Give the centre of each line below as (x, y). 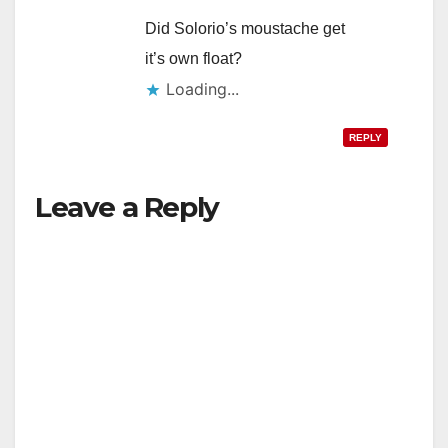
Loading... (202, 88)
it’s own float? (193, 58)
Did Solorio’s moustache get (245, 28)
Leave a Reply (127, 206)
